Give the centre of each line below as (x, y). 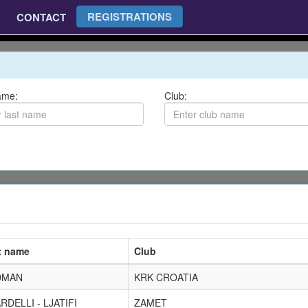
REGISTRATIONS (129, 16)
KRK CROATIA (166, 277)
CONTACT (41, 17)
